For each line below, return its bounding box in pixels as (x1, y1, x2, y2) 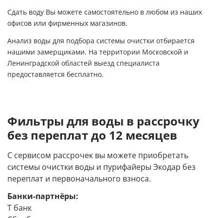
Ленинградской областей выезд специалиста (7, 59, 160, 67)
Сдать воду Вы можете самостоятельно (7, 8, 138, 16)
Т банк (7, 203, 32, 213)
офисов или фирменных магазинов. (7, 19, 127, 27)
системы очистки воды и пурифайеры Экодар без (7, 162, 196, 172)
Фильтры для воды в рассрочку (7, 114, 200, 128)
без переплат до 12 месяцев (7, 128, 177, 143)
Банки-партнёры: (7, 192, 78, 201)
